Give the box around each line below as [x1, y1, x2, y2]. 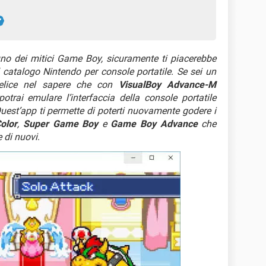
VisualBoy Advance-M [118, 79, 217, 90]
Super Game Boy [23, 118, 99, 129]
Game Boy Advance [110, 118, 198, 129]
